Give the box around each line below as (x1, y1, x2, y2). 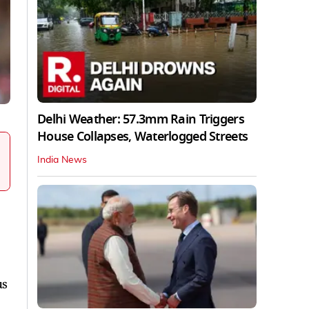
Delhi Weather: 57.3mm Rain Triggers (37, 110, 244, 128)
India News (37, 154, 87, 165)
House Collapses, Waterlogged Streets (37, 127, 248, 146)
